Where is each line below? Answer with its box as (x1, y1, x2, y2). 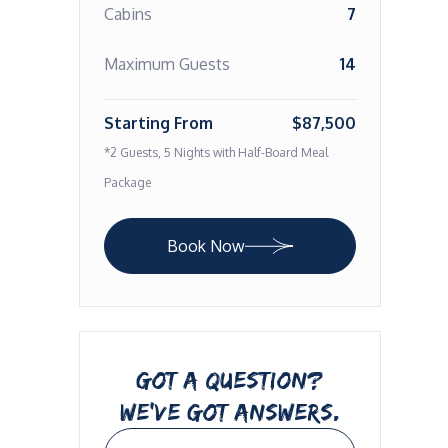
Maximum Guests (103, 54, 230, 74)
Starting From (103, 113, 213, 133)
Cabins (103, 4, 152, 24)
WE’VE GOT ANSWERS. (119, 398, 340, 425)
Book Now (166, 236, 245, 256)
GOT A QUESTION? (136, 366, 324, 393)
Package (103, 175, 151, 190)
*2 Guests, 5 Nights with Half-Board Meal (103, 145, 328, 160)
